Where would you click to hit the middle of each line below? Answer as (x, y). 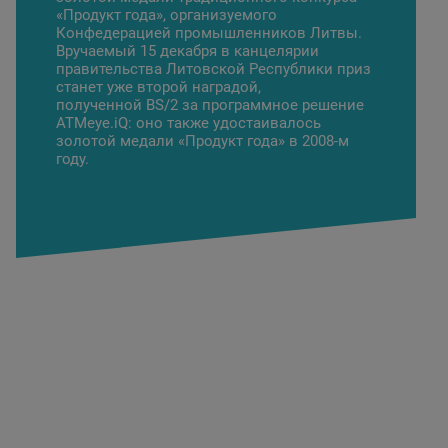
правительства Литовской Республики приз (213, 69)
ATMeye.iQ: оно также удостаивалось (188, 123)
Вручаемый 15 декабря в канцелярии (187, 51)
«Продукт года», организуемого (166, 15)
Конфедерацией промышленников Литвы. (209, 33)
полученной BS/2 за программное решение (210, 105)
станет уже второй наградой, (158, 87)
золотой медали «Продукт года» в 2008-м (202, 141)
